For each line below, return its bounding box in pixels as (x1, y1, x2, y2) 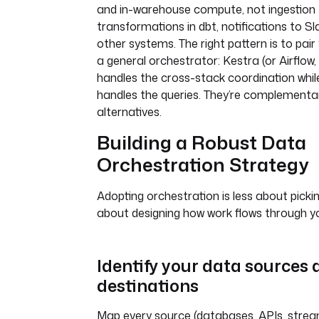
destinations (97, 273, 199, 298)
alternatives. (97, 103, 162, 120)
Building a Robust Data (97, 129, 306, 155)
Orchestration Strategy (97, 151, 309, 177)
